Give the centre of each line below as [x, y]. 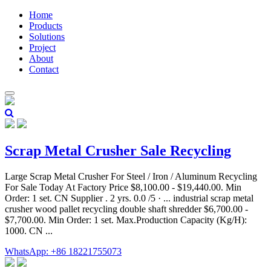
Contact [44, 69]
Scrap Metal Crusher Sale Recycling [118, 150]
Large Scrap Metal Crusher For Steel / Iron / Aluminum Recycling [131, 176]
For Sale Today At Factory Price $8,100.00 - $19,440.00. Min [123, 187]
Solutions [47, 37]
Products [46, 26]
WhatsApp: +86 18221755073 [63, 251]
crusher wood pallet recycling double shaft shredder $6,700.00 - [126, 209]
